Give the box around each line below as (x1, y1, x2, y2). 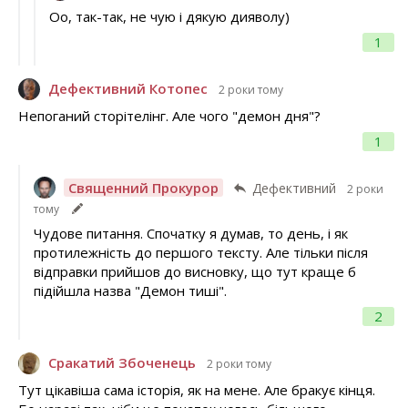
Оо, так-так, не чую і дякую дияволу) (48, 7, 290, 26)
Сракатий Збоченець (48, 353, 196, 372)
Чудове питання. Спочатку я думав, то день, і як (33, 224, 348, 243)
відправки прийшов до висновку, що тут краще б (33, 262, 356, 281)
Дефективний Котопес (48, 79, 208, 98)
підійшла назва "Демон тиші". (33, 281, 227, 301)
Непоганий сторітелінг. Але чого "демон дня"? (18, 106, 321, 125)
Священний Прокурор (67, 178, 219, 197)
